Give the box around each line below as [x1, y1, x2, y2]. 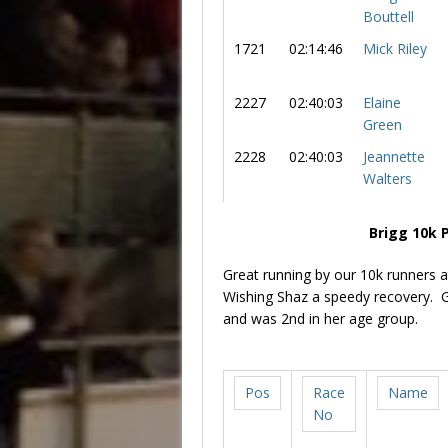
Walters [363, 168, 412, 188]
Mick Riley [363, 38, 427, 58]
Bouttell [363, 6, 414, 26]
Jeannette [363, 146, 425, 166]
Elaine [363, 92, 401, 112]
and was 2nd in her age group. [223, 308, 418, 328]
